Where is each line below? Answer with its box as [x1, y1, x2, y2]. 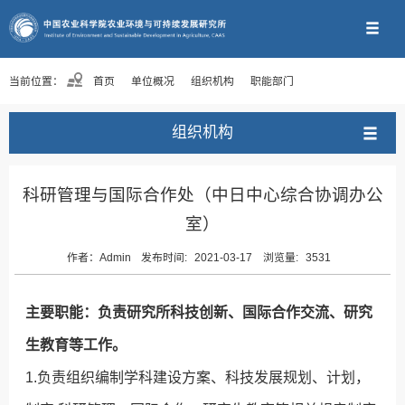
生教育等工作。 [25, 337, 127, 353]
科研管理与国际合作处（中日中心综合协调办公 [22, 184, 383, 204]
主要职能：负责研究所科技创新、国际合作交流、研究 [25, 305, 373, 321]
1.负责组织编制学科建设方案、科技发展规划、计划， [25, 370, 371, 386]
